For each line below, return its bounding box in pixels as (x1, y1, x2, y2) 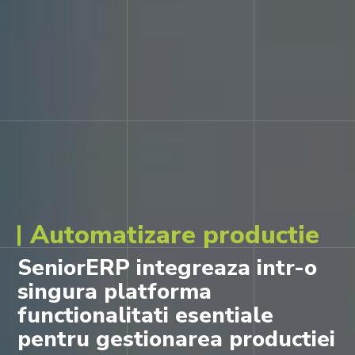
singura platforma (17, 277, 212, 307)
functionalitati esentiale (17, 300, 274, 330)
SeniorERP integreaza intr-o (17, 253, 318, 283)
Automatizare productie (30, 218, 320, 252)
